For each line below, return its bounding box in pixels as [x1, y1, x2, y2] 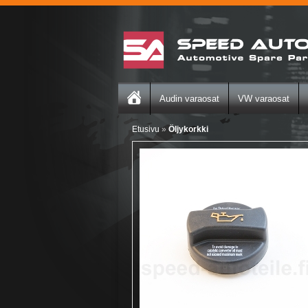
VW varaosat [238, 93, 289, 104]
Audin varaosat [159, 93, 219, 104]
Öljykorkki [168, 124, 208, 134]
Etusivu [132, 124, 159, 134]
